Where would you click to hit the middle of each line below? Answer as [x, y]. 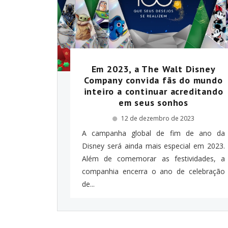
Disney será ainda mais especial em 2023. [153, 146]
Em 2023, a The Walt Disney [153, 69]
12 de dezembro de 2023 [158, 118]
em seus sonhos [153, 102]
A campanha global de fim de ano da [153, 133]
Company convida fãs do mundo [153, 80]
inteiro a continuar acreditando [153, 91]
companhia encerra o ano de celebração [153, 171]
